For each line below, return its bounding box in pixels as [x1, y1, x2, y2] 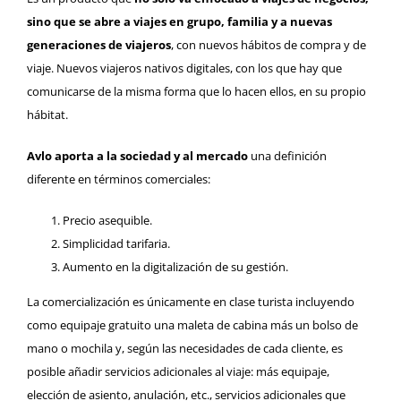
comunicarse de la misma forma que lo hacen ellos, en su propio [27, 83, 366, 100]
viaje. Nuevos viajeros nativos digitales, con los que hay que [27, 60, 342, 77]
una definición [248, 148, 327, 165]
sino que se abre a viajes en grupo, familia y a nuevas [27, 13, 332, 30]
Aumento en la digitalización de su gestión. [63, 259, 288, 276]
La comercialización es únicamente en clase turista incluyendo [27, 294, 354, 311]
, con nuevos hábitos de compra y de [171, 37, 366, 54]
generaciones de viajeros [27, 37, 171, 54]
